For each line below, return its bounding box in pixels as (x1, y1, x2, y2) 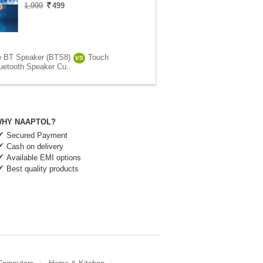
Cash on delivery (6, 142, 63, 151)
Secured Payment (6, 131, 68, 140)
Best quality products (6, 164, 79, 173)
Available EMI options (6, 153, 81, 162)
